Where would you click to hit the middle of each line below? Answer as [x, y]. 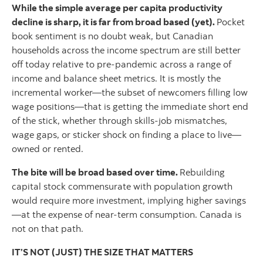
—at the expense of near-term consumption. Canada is [127, 215]
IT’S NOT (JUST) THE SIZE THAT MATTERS [102, 252]
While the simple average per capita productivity [117, 8]
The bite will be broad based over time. [96, 172]
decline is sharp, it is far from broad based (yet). [114, 22]
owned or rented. [48, 149]
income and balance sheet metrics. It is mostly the [116, 78]
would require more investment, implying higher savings [129, 200]
